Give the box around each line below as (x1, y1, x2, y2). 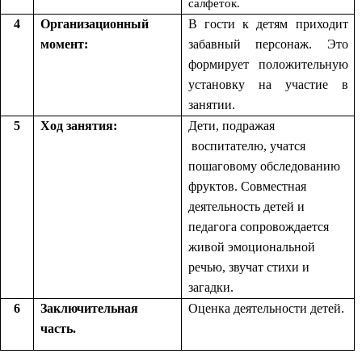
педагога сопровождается (188, 220, 329, 234)
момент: (40, 37, 88, 52)
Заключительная (40, 301, 138, 316)
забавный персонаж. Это (188, 37, 348, 52)
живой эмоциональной (188, 240, 315, 255)
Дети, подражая (188, 119, 275, 133)
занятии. (188, 98, 235, 112)
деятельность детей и (188, 200, 305, 214)
